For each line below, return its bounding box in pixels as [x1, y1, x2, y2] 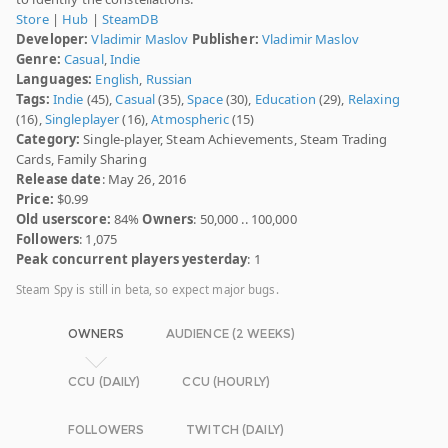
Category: [16, 130, 81, 149]
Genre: [16, 50, 61, 69]
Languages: [16, 70, 93, 89]
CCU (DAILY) [68, 374, 141, 390]
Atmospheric [151, 110, 229, 129]
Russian [145, 70, 193, 89]
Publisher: [191, 30, 259, 49]
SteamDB [101, 10, 158, 29]
